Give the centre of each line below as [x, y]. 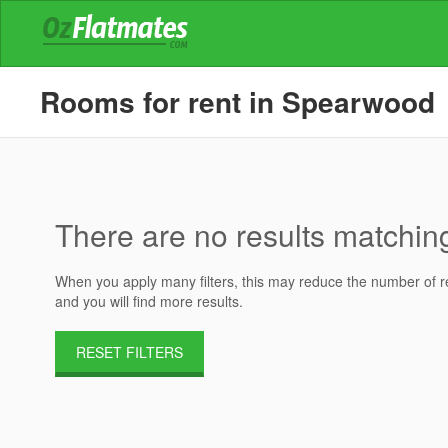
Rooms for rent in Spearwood [238, 101]
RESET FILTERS [130, 352]
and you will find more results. [149, 301]
